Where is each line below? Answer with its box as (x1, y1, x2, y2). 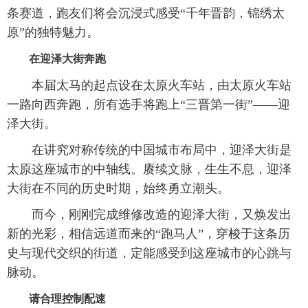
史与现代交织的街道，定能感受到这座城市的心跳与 (7, 245, 291, 260)
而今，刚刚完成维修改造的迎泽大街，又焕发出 (7, 207, 291, 221)
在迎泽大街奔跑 (7, 52, 106, 65)
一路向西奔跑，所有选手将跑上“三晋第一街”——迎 (7, 97, 290, 111)
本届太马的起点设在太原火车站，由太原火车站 (7, 78, 291, 92)
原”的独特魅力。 (7, 25, 99, 39)
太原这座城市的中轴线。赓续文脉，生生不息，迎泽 (7, 162, 291, 176)
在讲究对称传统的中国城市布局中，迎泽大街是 (7, 142, 291, 157)
